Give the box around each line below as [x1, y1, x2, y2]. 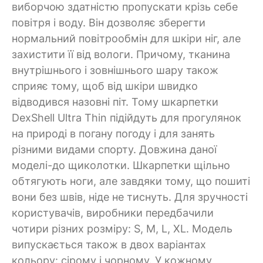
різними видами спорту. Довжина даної [12, 143, 217, 156]
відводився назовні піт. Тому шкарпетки [12, 95, 218, 108]
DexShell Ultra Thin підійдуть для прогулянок [12, 111, 241, 124]
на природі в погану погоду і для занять [12, 127, 215, 140]
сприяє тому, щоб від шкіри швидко [12, 79, 198, 92]
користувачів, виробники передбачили [12, 206, 214, 219]
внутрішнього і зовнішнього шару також [12, 63, 218, 76]
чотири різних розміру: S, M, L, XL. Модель [12, 222, 232, 235]
